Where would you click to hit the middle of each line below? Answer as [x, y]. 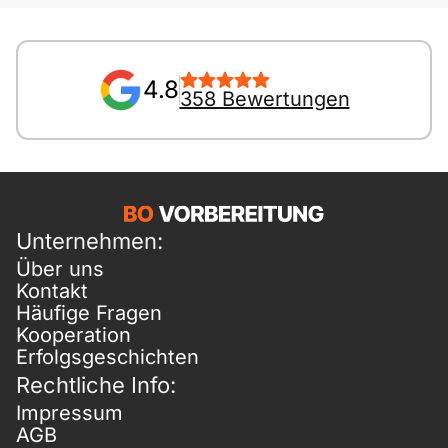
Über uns [60, 269]
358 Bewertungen [264, 98]
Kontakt [52, 291]
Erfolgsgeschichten [107, 357]
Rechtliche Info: [96, 385]
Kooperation [73, 335]
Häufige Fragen [89, 313]
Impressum [69, 413]
